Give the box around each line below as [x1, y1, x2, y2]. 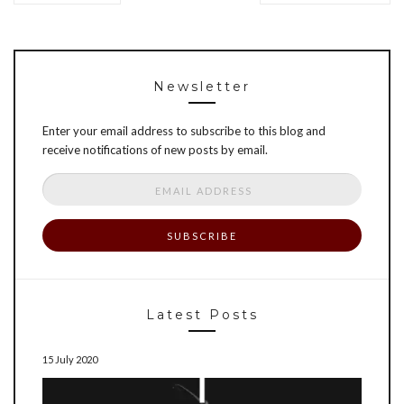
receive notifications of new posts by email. [42, 142, 268, 158]
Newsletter [153, 78, 251, 96]
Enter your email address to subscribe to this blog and [42, 124, 326, 139]
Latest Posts [145, 307, 259, 324]
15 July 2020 [42, 353, 97, 366]
